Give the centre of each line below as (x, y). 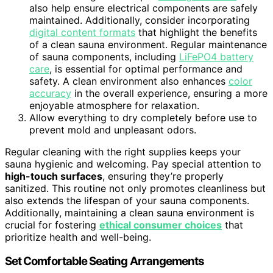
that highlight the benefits (196, 32)
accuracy (50, 93)
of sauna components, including (104, 56)
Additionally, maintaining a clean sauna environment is (129, 212)
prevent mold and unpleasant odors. (113, 129)
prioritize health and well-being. (78, 237)
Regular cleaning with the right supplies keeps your (123, 151)
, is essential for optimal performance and (146, 69)
